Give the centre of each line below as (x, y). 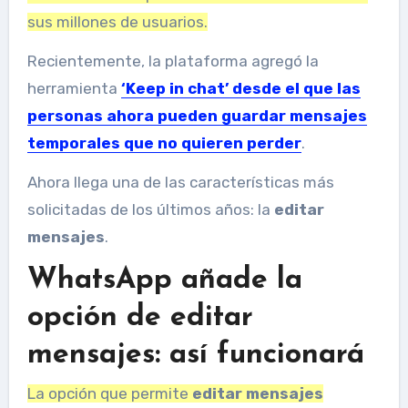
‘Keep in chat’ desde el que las (240, 88)
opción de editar (140, 317)
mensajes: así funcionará (195, 355)
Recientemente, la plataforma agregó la (173, 61)
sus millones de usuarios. (117, 21)
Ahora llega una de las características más (180, 182)
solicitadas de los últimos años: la (150, 209)
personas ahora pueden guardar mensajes (197, 115)
